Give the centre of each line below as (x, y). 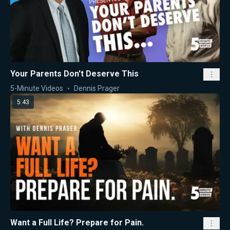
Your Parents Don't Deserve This (74, 73)
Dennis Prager (97, 88)
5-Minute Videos (37, 88)
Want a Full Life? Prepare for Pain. (77, 223)
